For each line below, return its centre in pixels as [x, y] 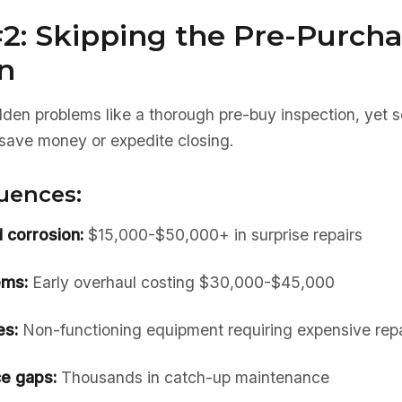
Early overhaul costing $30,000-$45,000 [181, 282]
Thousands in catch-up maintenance [192, 377]
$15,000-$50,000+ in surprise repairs [223, 235]
